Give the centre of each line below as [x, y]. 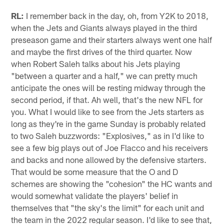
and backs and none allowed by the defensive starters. [109, 160]
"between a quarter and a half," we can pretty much [104, 76]
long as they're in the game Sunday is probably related [108, 124]
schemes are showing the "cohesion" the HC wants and [112, 184]
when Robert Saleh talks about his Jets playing [96, 64]
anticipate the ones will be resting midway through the [108, 88]
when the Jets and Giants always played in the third [104, 28]
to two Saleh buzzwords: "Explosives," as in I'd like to [108, 136]
